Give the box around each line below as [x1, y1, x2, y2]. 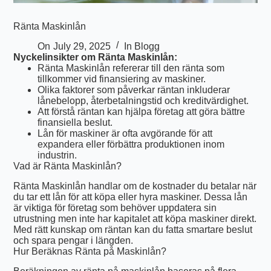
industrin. [38, 149, 77, 160]
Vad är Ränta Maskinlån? [13, 160, 122, 171]
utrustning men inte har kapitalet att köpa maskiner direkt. [13, 213, 257, 224]
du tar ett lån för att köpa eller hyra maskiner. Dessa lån [13, 191, 248, 202]
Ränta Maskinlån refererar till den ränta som [38, 62, 225, 73]
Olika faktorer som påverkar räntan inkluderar [38, 84, 230, 95]
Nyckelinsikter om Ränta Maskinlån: [13, 51, 178, 62]
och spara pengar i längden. [13, 235, 134, 246]
